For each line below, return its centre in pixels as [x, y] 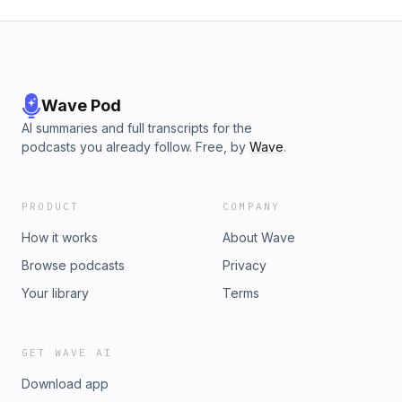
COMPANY [252, 206]
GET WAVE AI [67, 353]
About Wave [259, 237]
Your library [55, 293]
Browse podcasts [73, 265]
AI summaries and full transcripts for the [137, 128]
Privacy [245, 265]
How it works [60, 237]
